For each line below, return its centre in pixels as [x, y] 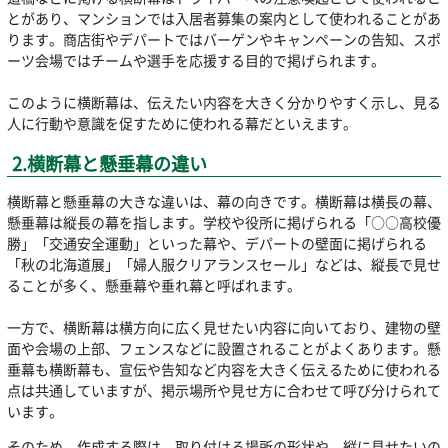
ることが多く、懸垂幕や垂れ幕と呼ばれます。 [153, 285]
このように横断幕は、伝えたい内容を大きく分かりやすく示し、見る [223, 101]
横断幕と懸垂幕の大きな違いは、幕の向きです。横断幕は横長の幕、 [223, 201]
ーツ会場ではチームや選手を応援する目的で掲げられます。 [195, 59]
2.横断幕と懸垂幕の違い [110, 164]
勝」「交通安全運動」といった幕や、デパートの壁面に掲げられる [216, 243]
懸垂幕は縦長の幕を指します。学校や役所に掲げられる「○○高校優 [223, 222]
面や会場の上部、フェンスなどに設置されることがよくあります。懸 [223, 348]
